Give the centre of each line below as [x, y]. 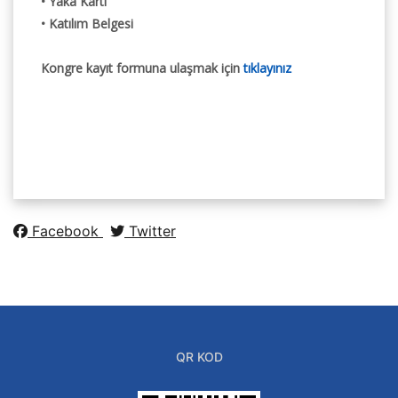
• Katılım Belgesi [87, 24]
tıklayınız [267, 68]
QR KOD [199, 357]
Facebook [65, 231]
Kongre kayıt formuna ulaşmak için [142, 68]
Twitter [150, 231]
